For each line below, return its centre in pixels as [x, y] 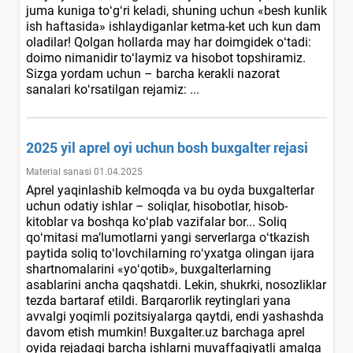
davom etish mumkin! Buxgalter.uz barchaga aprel [165, 332]
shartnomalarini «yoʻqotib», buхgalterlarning [149, 269]
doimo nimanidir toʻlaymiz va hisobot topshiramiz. [166, 58]
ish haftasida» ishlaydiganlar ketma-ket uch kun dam [173, 26]
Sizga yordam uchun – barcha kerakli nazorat [153, 73]
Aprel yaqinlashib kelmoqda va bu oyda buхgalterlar [170, 190]
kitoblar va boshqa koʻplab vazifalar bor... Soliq [156, 221]
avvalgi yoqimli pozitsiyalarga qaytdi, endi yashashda [175, 316]
